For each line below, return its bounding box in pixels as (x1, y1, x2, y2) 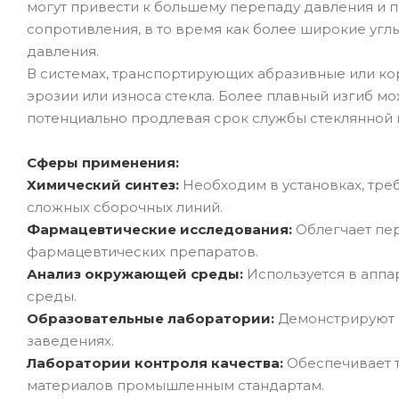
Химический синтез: (27, 175, 183, 193)
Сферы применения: (27, 153, 179, 171)
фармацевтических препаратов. (27, 242, 258, 260)
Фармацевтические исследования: (27, 220, 292, 238)
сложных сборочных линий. (27, 198, 223, 216)
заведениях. (27, 331, 114, 349)
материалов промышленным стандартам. (27, 376, 324, 394)
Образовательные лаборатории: (27, 309, 278, 327)
